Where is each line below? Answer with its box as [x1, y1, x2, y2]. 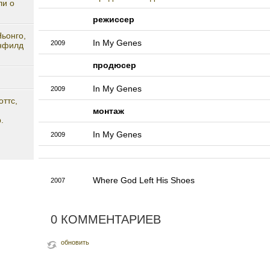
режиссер [93, 14, 134, 25]
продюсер [93, 60, 136, 71]
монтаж [93, 106, 124, 116]
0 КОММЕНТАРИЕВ [51, 213, 161, 227]
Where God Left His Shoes [93, 175, 195, 186]
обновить [61, 239, 89, 246]
